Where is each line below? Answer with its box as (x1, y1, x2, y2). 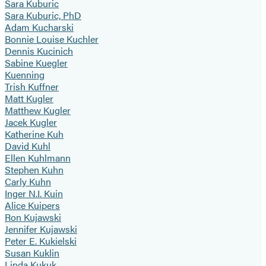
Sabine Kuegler (5, 56, 68, 70)
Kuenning (5, 68, 45, 82)
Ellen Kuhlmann (5, 151, 71, 165)
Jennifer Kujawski (5, 222, 77, 236)
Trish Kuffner (5, 80, 59, 94)
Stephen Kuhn (5, 163, 64, 177)
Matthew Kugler (5, 103, 71, 118)
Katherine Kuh (5, 127, 64, 141)
